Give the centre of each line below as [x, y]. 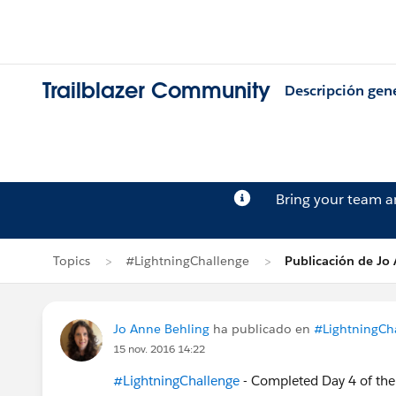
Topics [72, 261]
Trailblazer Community [156, 91]
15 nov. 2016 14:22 [159, 349]
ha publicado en [262, 329]
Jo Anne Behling [161, 329]
